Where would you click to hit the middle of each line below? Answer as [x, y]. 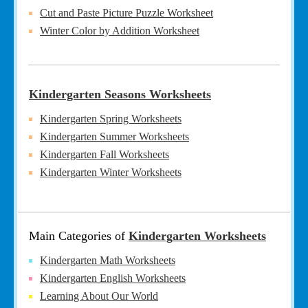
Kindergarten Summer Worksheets [114, 136]
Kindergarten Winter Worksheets [111, 172]
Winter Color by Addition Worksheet [120, 30]
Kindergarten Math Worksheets [108, 260]
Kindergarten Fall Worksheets [104, 154]
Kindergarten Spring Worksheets [111, 118]
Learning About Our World [99, 296]
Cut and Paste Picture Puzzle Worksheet [126, 12]
